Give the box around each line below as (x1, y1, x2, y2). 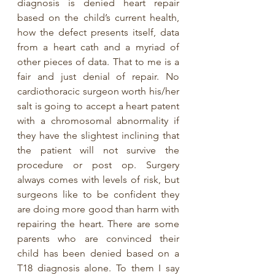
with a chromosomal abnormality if (17, 114, 179, 126)
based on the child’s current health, (17, 11, 179, 23)
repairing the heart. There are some (17, 217, 179, 230)
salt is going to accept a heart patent (17, 99, 179, 112)
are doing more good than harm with (17, 203, 179, 215)
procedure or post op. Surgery (17, 158, 179, 171)
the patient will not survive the (17, 144, 179, 156)
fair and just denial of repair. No (17, 70, 179, 82)
